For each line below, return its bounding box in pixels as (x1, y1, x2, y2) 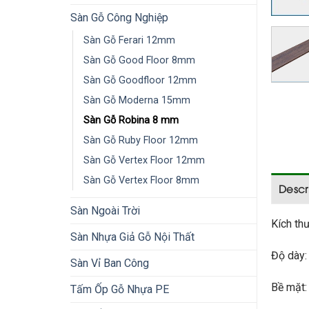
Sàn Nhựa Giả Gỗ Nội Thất (70, 230, 195, 243)
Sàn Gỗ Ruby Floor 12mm (83, 134, 198, 146)
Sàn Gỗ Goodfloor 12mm (83, 74, 197, 86)
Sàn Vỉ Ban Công (70, 257, 149, 270)
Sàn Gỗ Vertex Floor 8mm (83, 175, 199, 186)
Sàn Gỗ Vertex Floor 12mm (83, 154, 205, 166)
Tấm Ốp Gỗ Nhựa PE (70, 283, 169, 296)
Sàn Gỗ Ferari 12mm (83, 34, 175, 46)
